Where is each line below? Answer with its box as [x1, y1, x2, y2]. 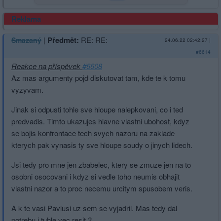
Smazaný [11, 35, 41, 45]
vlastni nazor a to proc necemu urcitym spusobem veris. [11, 183, 192, 194]
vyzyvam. [11, 84, 43, 95]
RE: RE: [81, 35, 108, 45]
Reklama [11, 13, 41, 25]
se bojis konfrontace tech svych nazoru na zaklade [11, 128, 175, 139]
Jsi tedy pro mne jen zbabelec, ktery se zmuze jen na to [11, 159, 191, 170]
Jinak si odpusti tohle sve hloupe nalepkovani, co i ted [11, 104, 183, 115]
